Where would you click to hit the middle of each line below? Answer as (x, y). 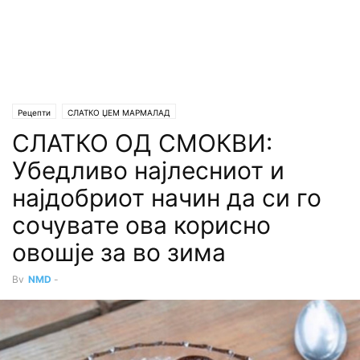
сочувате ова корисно (141, 225)
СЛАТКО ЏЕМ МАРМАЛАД (119, 112)
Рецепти (34, 112)
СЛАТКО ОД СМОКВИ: (142, 143)
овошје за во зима (119, 252)
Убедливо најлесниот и (148, 170)
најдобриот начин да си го (167, 198)
